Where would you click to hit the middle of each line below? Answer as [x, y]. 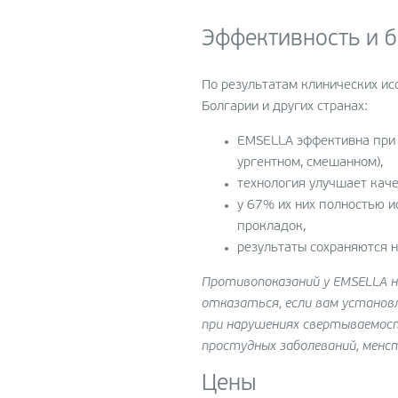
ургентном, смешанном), [310, 163]
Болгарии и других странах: [285, 107]
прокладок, [271, 227]
